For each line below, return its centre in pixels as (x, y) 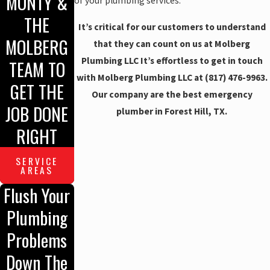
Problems (37, 240)
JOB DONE (37, 114)
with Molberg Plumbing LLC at (140, 77)
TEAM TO (37, 69)
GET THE (37, 92)
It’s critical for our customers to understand (172, 27)
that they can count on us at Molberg (172, 43)
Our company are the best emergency (172, 94)
